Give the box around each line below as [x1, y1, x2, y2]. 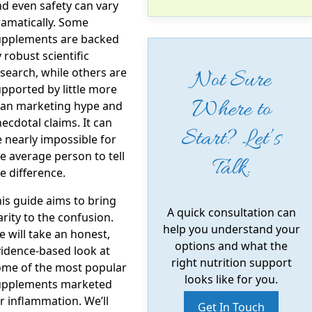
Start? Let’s [182, 123, 281, 155]
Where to [192, 94, 271, 125]
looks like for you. [185, 271, 278, 287]
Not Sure [192, 65, 271, 96]
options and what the [175, 237, 288, 253]
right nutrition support [171, 254, 292, 270]
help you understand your [162, 221, 300, 237]
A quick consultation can [166, 204, 296, 220]
